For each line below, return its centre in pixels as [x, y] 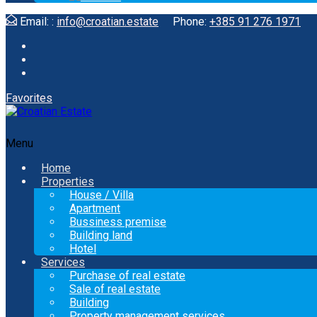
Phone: [185, 22]
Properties [68, 181]
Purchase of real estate [127, 276]
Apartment [95, 208]
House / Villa [102, 195]
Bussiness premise [118, 222]
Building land [101, 235]
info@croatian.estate [108, 22]
